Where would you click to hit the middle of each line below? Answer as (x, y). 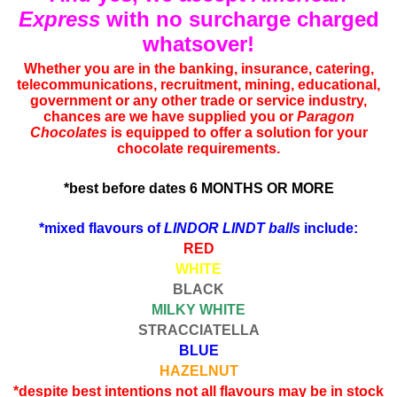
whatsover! (198, 44)
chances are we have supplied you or (170, 117)
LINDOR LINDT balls (232, 228)
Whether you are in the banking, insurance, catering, (198, 69)
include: (329, 228)
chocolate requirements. (198, 148)
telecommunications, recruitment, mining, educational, (198, 85)
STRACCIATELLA (198, 330)
